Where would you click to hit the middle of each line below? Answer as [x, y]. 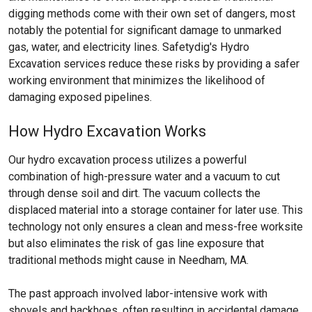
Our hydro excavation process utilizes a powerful [127, 160]
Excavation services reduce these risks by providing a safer [154, 64]
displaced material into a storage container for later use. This [156, 210]
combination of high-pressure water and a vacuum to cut [144, 177]
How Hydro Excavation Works [107, 131]
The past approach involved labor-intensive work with [138, 294]
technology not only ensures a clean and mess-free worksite [156, 227]
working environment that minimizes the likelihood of [137, 80]
